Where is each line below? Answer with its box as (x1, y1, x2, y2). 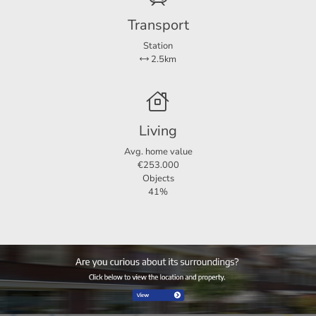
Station (143, 39, 173, 53)
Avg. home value (123, 145, 193, 159)
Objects (142, 172, 174, 186)
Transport (127, 16, 189, 35)
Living (139, 121, 177, 141)
